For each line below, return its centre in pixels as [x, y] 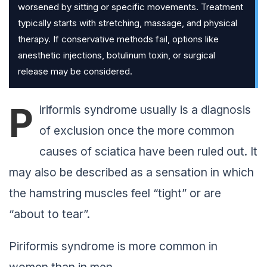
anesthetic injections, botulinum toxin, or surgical [117, 55]
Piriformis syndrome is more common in [113, 246]
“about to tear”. [49, 214]
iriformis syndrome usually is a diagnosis [145, 110]
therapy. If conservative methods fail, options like [118, 39]
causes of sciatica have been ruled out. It [148, 152]
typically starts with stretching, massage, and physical [128, 23]
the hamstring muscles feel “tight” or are [115, 193]
